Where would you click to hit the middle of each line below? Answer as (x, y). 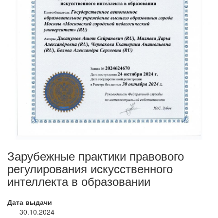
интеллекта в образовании (79, 181)
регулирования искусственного (90, 168)
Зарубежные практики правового (96, 156)
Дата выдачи (30, 202)
